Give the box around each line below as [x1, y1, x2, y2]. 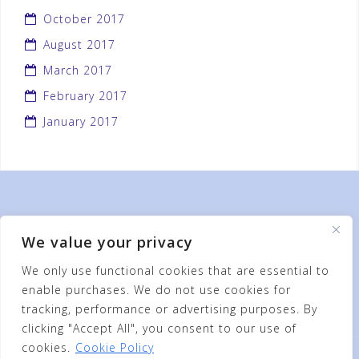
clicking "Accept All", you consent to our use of [22, 321, 296, 336]
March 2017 [43, 63, 112, 78]
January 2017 [43, 114, 119, 129]
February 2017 [43, 88, 127, 103]
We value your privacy [22, 232, 193, 252]
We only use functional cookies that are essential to [22, 263, 329, 278]
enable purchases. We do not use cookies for [22, 282, 291, 297]
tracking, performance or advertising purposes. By [22, 301, 317, 317]
